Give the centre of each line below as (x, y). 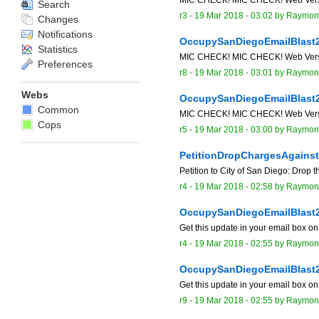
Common (57, 110)
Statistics (56, 49)
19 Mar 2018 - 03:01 (234, 72)
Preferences (64, 64)
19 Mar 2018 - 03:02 (234, 15)
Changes (57, 19)
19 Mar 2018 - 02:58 (234, 186)
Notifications (64, 34)
